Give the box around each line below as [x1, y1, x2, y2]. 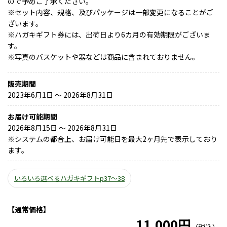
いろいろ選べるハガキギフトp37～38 [14, 173, 125, 183]
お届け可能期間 [8, 111, 57, 122]
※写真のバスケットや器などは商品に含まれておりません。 [8, 52, 199, 62]
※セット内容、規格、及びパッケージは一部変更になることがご [8, 7, 213, 18]
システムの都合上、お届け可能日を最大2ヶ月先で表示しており [15, 134, 217, 144]
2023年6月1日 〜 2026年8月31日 [8, 90, 113, 100]
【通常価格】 [8, 204, 50, 215]
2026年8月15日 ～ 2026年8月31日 [8, 123, 117, 133]
